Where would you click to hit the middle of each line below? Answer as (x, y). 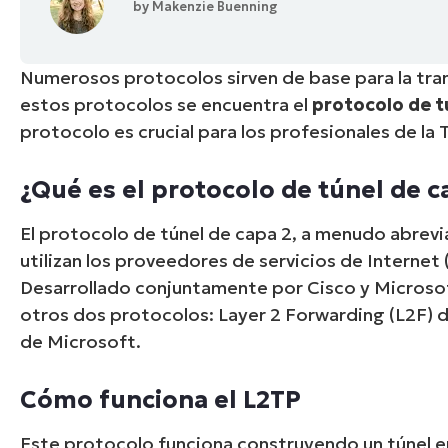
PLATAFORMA (213, 66)
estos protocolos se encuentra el (166, 104)
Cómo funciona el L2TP (161, 399)
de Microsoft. (81, 341)
